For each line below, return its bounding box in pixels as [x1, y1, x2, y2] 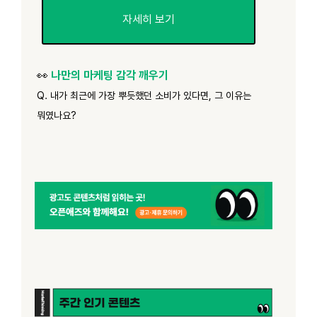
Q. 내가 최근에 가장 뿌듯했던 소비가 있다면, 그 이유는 [37, 89, 251, 101]
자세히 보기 [122, 12, 175, 26]
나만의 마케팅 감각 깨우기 [51, 68, 168, 82]
